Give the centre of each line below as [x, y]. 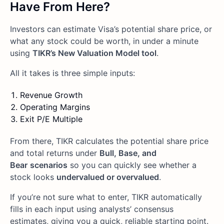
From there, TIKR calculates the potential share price [109, 141]
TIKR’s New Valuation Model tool [94, 53]
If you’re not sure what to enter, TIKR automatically [106, 197]
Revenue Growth [51, 95]
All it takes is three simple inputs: [72, 73]
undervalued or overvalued [108, 177]
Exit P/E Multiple [51, 119]
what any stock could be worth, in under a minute [104, 41]
